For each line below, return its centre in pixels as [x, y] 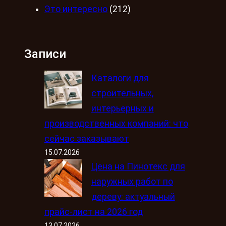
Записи [45, 54]
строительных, [122, 94]
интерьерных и [122, 109]
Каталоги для [120, 78]
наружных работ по [132, 182]
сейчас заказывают [87, 139]
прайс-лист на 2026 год [94, 212]
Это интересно [76, 9]
